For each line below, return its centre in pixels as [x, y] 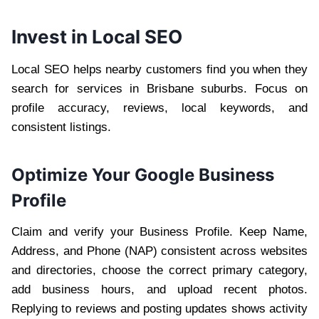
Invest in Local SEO [97, 36]
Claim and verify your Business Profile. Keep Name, [159, 231]
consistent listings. [61, 127]
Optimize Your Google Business [143, 174]
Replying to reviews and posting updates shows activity [159, 308]
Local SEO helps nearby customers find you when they [159, 69]
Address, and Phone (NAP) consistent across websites [159, 251]
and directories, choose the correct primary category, [159, 270]
